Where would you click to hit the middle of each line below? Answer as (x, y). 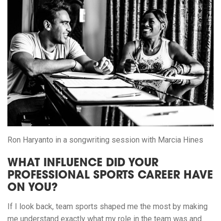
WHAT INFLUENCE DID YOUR (83, 164)
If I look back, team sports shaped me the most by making (108, 207)
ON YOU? (33, 189)
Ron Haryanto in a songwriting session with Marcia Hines (105, 140)
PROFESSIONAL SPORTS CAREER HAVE (110, 176)
